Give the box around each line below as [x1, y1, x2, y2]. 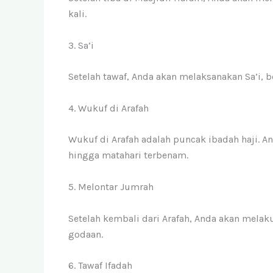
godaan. [68, 228, 103, 240]
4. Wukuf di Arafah [68, 102, 149, 114]
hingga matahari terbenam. [68, 149, 188, 161]
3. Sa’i [68, 39, 94, 51]
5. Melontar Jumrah [68, 181, 154, 193]
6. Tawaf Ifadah [68, 260, 132, 272]
